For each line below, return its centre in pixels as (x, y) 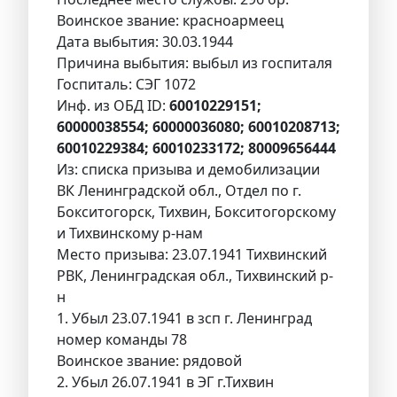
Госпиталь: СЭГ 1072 (126, 85)
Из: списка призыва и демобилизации (188, 170)
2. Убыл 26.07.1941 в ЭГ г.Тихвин (165, 382)
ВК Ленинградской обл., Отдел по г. (179, 191)
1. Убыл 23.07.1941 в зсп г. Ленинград (184, 319)
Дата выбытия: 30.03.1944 (145, 42)
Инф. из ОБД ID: (113, 106)
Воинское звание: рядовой (149, 361)
